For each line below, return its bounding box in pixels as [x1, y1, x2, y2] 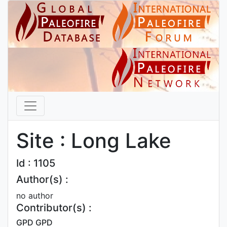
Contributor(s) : [16, 202, 92, 214]
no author [16, 191, 53, 201]
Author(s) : [16, 173, 68, 185]
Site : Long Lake [16, 128, 171, 153]
